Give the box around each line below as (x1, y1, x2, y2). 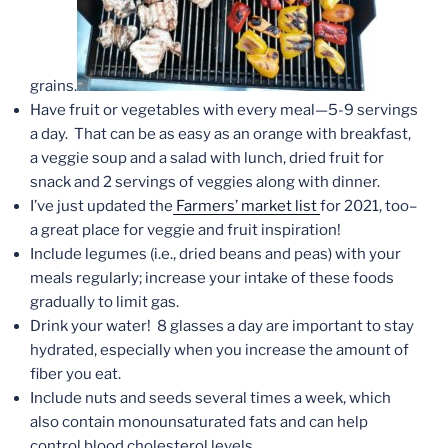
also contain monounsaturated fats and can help (30, 413, 368, 432)
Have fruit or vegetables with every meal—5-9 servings (30, 101, 418, 120)
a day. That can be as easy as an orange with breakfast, (30, 125, 411, 144)
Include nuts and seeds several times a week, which (30, 389, 391, 408)
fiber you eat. (30, 365, 121, 384)
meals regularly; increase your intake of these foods (30, 269, 394, 288)
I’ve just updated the (30, 197, 173, 216)
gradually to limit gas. (30, 293, 179, 312)
